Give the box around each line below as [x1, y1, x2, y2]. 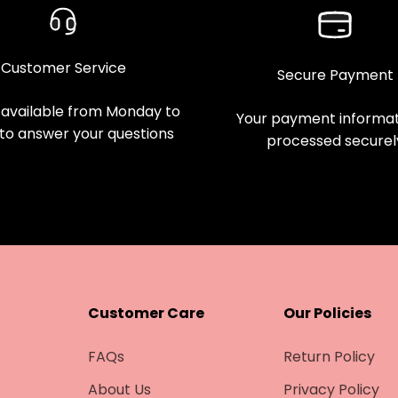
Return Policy [283, 346, 375, 367]
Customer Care [88, 302, 205, 323]
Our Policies [283, 302, 371, 323]
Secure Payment [276, 64, 394, 85]
